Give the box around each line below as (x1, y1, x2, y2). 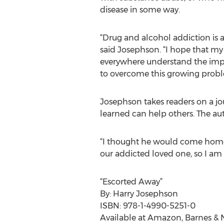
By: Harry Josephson (99, 189, 178, 198)
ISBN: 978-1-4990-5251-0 (99, 201, 195, 210)
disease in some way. (99, 5, 180, 14)
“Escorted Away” (99, 177, 162, 186)
